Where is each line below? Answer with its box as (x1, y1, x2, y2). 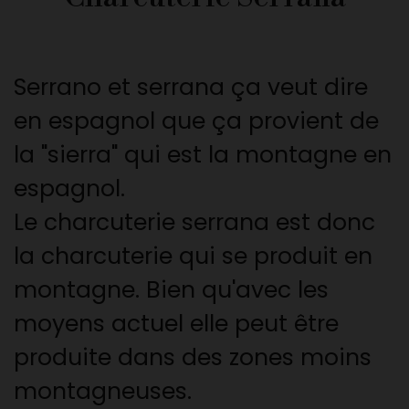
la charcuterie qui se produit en (14, 239, 372, 272)
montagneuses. (14, 374, 192, 407)
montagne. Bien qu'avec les (14, 273, 329, 306)
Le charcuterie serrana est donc (14, 205, 375, 238)
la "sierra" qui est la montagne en (14, 138, 392, 171)
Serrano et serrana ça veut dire (14, 70, 368, 103)
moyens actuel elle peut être (14, 307, 339, 340)
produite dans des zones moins (14, 341, 372, 373)
